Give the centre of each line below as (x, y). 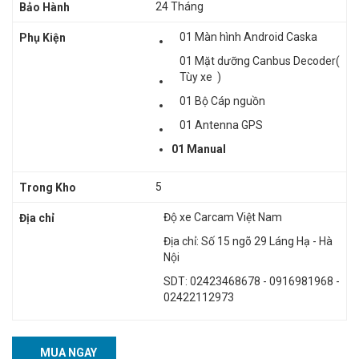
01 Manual (199, 149)
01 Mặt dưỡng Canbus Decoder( (260, 61)
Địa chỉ (37, 218)
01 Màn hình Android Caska (248, 36)
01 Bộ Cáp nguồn (224, 101)
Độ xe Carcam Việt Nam (223, 217)
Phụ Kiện (42, 37)
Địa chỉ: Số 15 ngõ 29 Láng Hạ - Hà (248, 241)
